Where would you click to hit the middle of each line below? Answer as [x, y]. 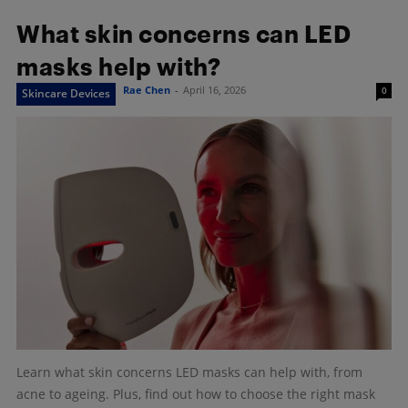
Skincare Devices [66, 93]
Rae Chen [147, 89]
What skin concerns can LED [184, 33]
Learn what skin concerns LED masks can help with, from [189, 372]
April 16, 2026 [214, 89]
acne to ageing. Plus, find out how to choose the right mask [196, 394]
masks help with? [118, 66]
